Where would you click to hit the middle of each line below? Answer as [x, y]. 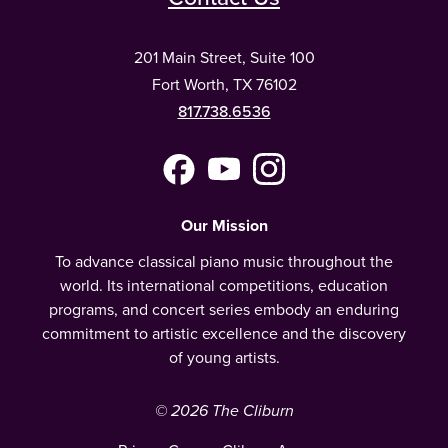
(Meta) [200, 210]
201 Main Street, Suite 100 [224, 57]
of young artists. [224, 357]
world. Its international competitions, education [224, 285]
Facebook [213, 182]
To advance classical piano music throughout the [224, 261]
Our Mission [224, 225]
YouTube [253, 182]
